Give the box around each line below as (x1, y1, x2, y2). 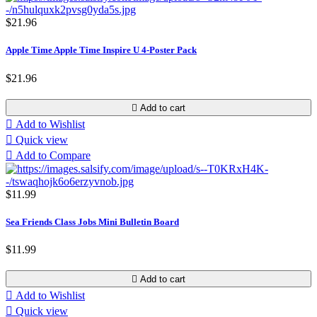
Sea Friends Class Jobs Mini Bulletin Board (6, 216, 179, 227)
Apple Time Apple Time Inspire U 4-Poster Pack (6, 45, 197, 56)
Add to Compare (16, 149, 91, 161)
